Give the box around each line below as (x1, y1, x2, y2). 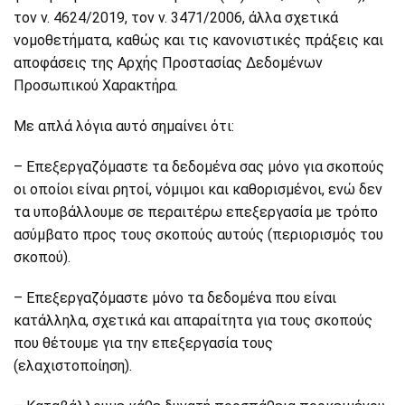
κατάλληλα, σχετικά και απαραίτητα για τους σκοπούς (14, 312, 372, 329)
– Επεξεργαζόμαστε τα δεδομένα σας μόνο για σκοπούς (14, 158, 384, 175)
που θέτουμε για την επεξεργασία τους (14, 334, 273, 352)
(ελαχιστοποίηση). (14, 357, 132, 374)
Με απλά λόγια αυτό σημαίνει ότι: (14, 118, 234, 135)
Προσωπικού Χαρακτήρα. (14, 77, 178, 94)
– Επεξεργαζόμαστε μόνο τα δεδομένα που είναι (14, 289, 336, 306)
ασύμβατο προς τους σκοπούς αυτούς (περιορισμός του (14, 226, 383, 243)
